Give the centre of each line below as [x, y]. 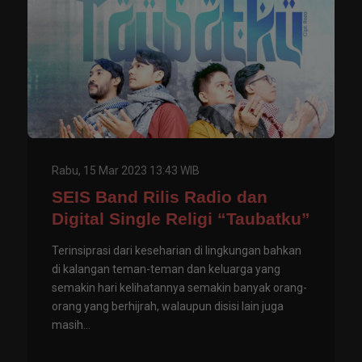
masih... [71, 325]
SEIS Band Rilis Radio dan [160, 197]
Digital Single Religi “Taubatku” [181, 219]
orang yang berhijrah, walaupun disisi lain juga [168, 307]
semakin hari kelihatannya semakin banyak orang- [179, 288]
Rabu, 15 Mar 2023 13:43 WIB [126, 171]
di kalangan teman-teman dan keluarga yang [166, 269]
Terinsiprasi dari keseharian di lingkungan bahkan [177, 251]
